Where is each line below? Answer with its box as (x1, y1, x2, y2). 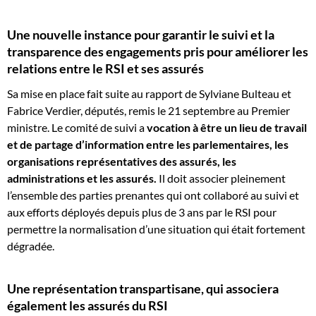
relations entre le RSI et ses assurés (7, 61, 204, 76)
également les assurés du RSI (7, 298, 168, 313)
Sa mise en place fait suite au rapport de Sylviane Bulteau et (7, 87, 291, 100)
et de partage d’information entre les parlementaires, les (7, 138, 288, 151)
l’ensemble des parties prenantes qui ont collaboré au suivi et (7, 188, 299, 202)
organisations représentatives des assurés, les (7, 154, 236, 168)
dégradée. (7, 239, 54, 253)
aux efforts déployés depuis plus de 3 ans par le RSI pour (7, 205, 276, 219)
